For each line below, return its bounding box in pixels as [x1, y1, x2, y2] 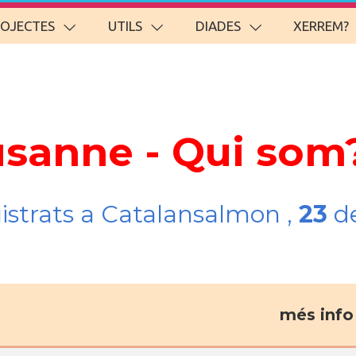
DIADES [195, 18, 241, 33]
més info [279, 305, 354, 324]
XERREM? [293, 18, 350, 33]
